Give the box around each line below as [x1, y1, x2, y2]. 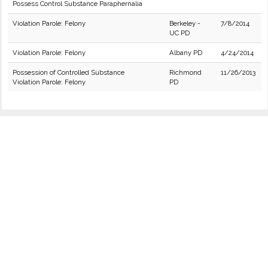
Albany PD [169, 48, 202, 57]
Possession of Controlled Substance [13, 68, 124, 77]
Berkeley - [169, 19, 200, 28]
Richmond [169, 68, 202, 77]
